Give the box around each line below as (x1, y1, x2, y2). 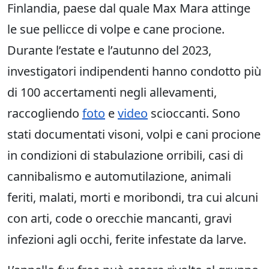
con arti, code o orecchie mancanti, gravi (7, 210, 232, 227)
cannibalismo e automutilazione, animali (7, 168, 231, 185)
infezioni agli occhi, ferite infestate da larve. (7, 231, 246, 248)
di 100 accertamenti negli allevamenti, (7, 84, 217, 101)
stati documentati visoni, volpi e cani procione (7, 126, 261, 143)
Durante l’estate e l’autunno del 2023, (7, 42, 211, 59)
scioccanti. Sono (148, 105, 240, 122)
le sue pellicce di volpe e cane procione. (7, 21, 225, 38)
